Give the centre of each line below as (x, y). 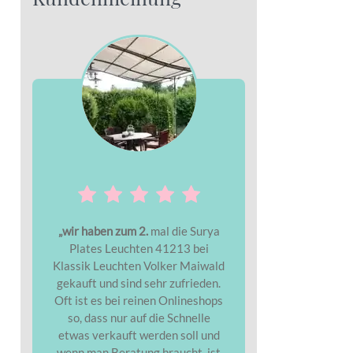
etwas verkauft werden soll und (139, 334)
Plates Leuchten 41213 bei (139, 248)
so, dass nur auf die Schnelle (139, 317)
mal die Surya (184, 230)
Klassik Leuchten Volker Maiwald (139, 265)
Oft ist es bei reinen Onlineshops (139, 300)
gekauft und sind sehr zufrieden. (139, 282)
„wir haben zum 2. (103, 230)
